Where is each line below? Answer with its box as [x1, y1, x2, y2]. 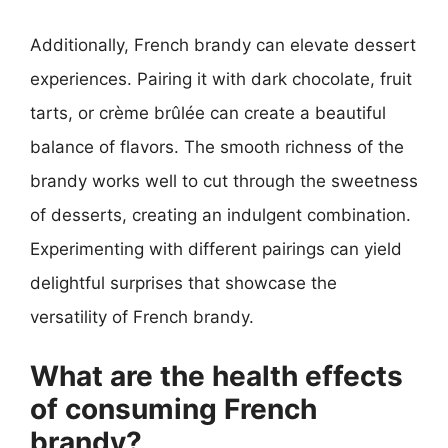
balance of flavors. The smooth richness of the [30, 137, 404, 157]
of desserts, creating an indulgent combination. [30, 205, 411, 225]
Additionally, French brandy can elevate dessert [30, 35, 416, 55]
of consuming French [30, 391, 317, 426]
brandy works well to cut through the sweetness [30, 171, 418, 191]
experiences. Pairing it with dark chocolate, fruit [30, 69, 412, 89]
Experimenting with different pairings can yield [30, 239, 402, 259]
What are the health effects [30, 358, 403, 393]
